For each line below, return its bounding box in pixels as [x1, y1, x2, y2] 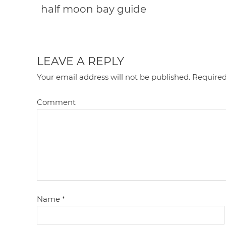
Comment [37, 97, 76, 107]
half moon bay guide [40, 3, 146, 15]
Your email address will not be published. [37, 72, 191, 82]
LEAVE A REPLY [37, 54, 125, 69]
